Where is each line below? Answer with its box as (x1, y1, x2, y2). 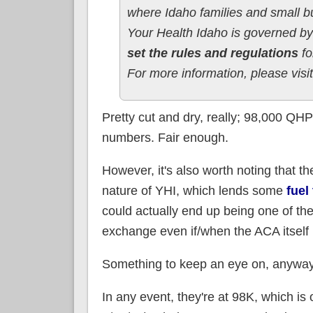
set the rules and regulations (126, 45, 298, 60)
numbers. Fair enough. (101, 130, 228, 145)
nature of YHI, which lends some (101, 183, 286, 198)
